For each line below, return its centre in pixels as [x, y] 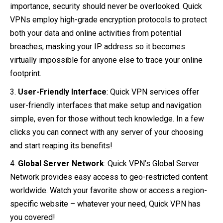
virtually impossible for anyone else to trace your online [106, 60]
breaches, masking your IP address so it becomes [98, 47]
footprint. [26, 74]
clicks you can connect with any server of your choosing [107, 132]
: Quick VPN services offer [153, 92]
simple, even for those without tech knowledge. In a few [107, 118]
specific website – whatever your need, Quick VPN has [105, 204]
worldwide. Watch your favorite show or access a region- [109, 191]
